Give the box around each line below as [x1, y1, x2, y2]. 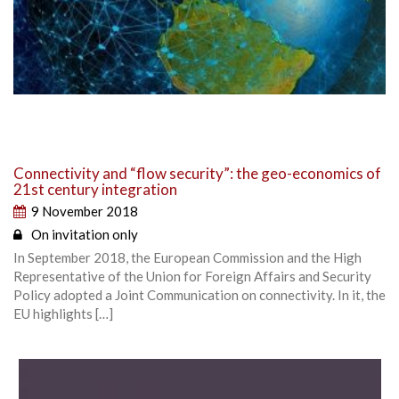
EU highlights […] [13, 305, 113, 322]
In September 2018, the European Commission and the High [13, 248, 362, 265]
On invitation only [31, 225, 138, 242]
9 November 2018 [31, 202, 138, 219]
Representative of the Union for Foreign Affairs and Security [13, 267, 371, 284]
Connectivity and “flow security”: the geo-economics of [13, 163, 381, 183]
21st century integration [13, 179, 177, 199]
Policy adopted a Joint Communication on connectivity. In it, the [13, 286, 386, 303]
